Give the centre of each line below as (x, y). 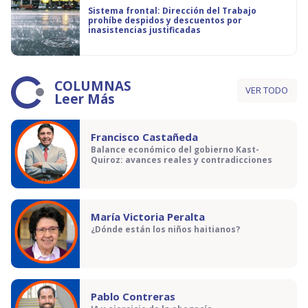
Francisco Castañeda (144, 137)
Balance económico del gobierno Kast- (175, 150)
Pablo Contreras (133, 296)
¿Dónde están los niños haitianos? (165, 230)
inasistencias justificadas (144, 30)
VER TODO (267, 90)
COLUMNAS (93, 86)
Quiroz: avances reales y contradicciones (181, 160)
